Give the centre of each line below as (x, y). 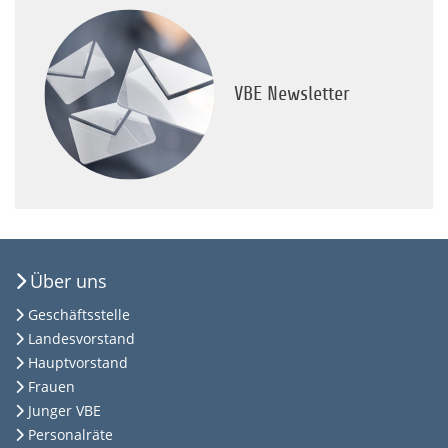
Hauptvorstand (78, 363)
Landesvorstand (81, 339)
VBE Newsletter (292, 94)
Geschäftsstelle (79, 315)
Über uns (68, 281)
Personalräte (70, 435)
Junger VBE (64, 411)
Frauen (51, 387)
